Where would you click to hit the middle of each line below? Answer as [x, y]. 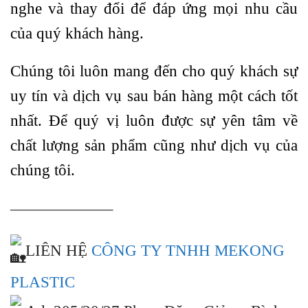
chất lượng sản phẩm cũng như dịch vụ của [154, 146]
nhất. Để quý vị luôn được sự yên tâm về [154, 121]
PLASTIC [43, 283]
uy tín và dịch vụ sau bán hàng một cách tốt [154, 96]
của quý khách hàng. [77, 33]
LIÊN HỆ [56, 251]
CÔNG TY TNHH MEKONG [188, 251]
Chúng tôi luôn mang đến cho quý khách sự [154, 71]
